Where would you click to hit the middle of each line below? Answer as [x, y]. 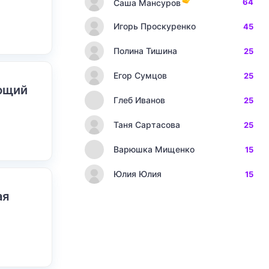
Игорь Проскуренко [155, 26]
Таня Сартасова [147, 125]
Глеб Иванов [139, 100]
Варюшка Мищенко [154, 149]
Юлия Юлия [138, 174]
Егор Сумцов [140, 75]
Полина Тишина [145, 51]
